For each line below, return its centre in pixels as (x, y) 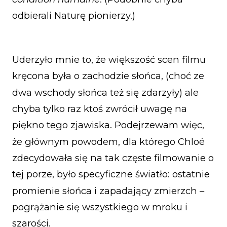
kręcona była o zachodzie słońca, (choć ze (108, 76)
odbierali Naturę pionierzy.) (74, 16)
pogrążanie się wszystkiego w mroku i (100, 207)
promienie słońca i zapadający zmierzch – (108, 191)
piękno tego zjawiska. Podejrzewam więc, (108, 125)
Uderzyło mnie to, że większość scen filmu (109, 60)
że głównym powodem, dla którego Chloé (108, 141)
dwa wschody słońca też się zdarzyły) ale (105, 92)
